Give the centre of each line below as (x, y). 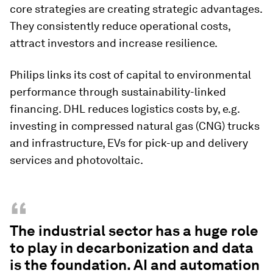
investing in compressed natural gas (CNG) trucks (135, 126)
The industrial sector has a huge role (134, 230)
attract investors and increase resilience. (114, 43)
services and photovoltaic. (76, 160)
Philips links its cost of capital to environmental (130, 74)
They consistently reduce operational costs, (120, 26)
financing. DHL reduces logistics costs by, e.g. (125, 108)
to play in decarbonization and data (132, 247)
